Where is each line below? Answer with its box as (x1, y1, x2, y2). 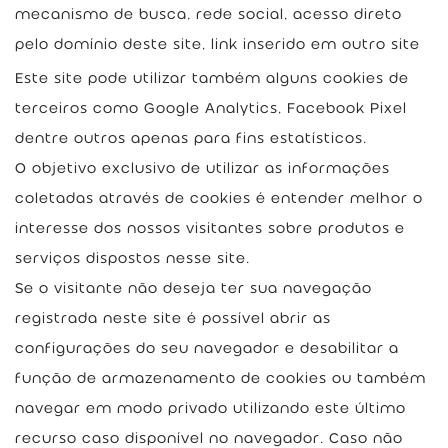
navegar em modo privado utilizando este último (15, 399, 406, 417)
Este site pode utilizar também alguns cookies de (15, 69, 409, 87)
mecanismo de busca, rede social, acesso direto (15, 5, 402, 23)
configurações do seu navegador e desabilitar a (15, 339, 399, 357)
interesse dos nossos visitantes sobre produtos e (15, 219, 405, 237)
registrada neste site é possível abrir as (15, 309, 331, 327)
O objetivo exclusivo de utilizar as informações (15, 159, 390, 177)
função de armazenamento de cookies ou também (15, 369, 426, 387)
